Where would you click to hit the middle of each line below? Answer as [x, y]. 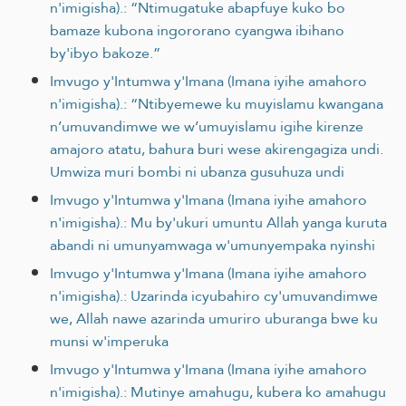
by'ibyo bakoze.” [105, 53]
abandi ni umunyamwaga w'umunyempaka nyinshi [213, 245]
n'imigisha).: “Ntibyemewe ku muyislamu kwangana [217, 103]
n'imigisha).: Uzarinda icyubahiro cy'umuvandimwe [214, 295]
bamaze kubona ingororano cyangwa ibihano [197, 30]
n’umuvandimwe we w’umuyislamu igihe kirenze [207, 126]
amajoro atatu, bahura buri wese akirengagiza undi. [217, 149]
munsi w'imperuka [109, 341]
